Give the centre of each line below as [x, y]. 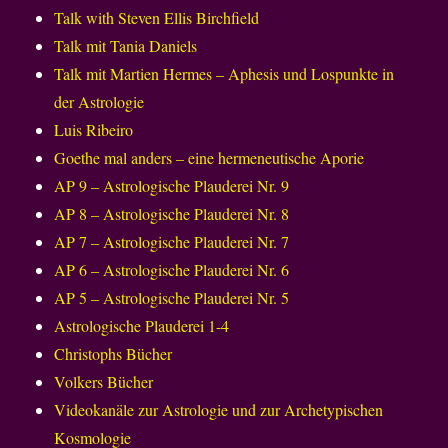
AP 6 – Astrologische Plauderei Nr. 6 [172, 270]
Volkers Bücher [104, 382]
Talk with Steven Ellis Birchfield [157, 18]
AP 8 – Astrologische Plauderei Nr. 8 [172, 214]
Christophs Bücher [113, 354]
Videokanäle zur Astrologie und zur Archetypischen [219, 410]
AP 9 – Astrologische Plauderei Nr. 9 [172, 186]
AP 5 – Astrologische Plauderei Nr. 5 [172, 298]
